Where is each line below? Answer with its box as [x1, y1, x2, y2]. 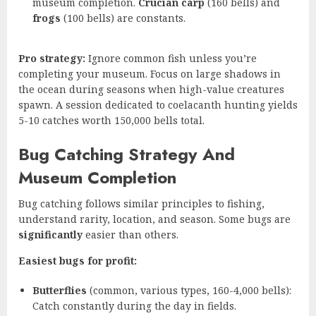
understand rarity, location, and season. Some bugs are [18, 212, 291, 226]
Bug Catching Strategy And [18, 141, 235, 166]
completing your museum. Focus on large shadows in [18, 66, 281, 80]
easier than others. [83, 227, 178, 241]
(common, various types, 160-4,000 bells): [87, 283, 291, 297]
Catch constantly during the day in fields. [32, 298, 236, 312]
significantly [18, 227, 83, 241]
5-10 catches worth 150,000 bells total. [18, 113, 205, 127]
